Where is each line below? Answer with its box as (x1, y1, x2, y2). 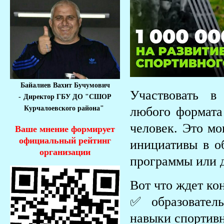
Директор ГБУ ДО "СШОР (23, 93, 111, 101)
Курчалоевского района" (24, 104, 106, 112)
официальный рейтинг (19, 135, 111, 146)
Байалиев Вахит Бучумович (20, 81, 110, 89)
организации (39, 147, 90, 157)
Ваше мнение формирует (15, 124, 115, 134)
